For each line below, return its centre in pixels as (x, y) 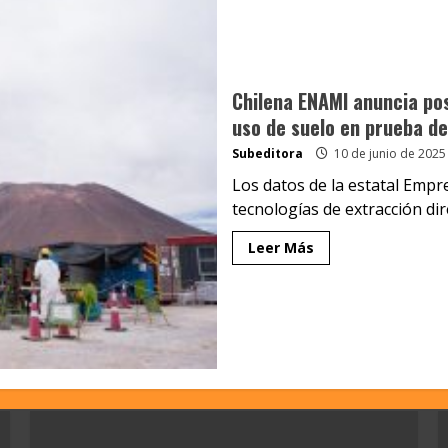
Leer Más (280, 248)
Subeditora (267, 154)
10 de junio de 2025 (388, 154)
